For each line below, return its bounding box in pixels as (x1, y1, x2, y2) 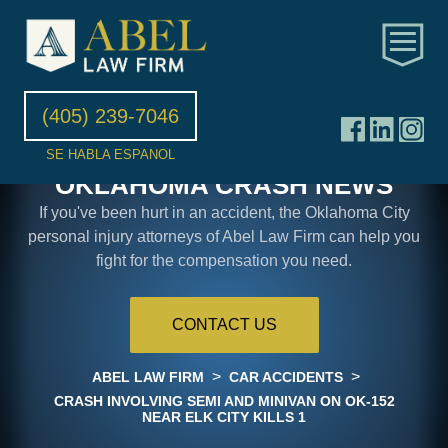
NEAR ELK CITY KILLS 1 (142, 408, 306, 425)
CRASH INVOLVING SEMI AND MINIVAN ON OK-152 (53, 392, 395, 409)
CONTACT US (171, 315, 277, 333)
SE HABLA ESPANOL (46, 146, 175, 162)
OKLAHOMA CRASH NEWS (55, 169, 393, 200)
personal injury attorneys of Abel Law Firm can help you (28, 227, 420, 245)
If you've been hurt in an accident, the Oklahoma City (38, 203, 410, 221)
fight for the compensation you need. (96, 251, 352, 269)
